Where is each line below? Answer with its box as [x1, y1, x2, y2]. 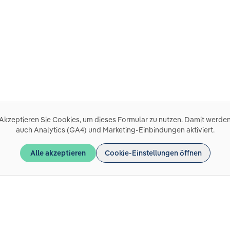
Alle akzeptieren [30, 148, 86, 158]
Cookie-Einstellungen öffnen [104, 148, 202, 158]
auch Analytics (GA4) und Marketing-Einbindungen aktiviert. [15, 125, 215, 135]
